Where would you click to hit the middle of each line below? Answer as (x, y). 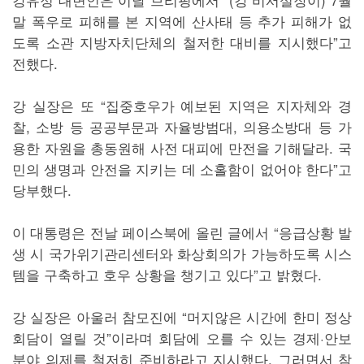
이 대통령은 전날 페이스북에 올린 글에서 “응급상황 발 (182, 232)
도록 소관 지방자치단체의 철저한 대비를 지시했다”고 (182, 42)
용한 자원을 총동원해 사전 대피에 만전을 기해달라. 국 (182, 148)
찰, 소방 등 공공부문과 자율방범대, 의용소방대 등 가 (182, 127)
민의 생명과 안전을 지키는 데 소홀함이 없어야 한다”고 (182, 169)
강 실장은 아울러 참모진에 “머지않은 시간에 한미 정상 (182, 317)
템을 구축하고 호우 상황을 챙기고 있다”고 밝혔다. (167, 275)
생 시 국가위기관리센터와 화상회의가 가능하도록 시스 (182, 253)
